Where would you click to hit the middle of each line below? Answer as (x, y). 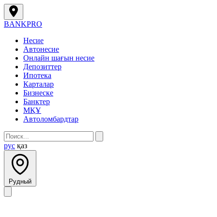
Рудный (20, 181)
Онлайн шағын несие (59, 58)
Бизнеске (38, 93)
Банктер (37, 101)
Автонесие (41, 49)
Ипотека (37, 75)
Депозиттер (42, 67)
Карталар (39, 84)
